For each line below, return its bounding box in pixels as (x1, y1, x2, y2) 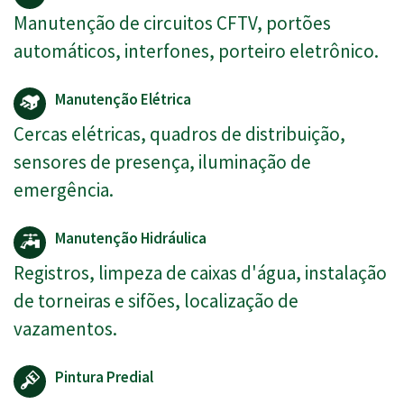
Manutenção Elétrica (55, 89, 191, 110)
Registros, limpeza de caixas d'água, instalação (14, 261, 387, 286)
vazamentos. (14, 317, 117, 342)
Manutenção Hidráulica (55, 228, 207, 249)
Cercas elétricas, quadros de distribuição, (14, 122, 345, 147)
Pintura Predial (55, 367, 153, 388)
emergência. (14, 178, 114, 203)
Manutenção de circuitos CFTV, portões (14, 11, 331, 36)
